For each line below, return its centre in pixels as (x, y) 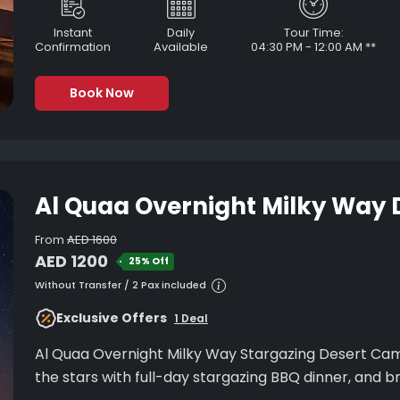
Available (181, 47)
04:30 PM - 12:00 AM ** (313, 47)
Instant (73, 33)
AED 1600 (92, 240)
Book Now (102, 93)
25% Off (149, 261)
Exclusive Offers (112, 318)
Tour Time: (313, 33)
